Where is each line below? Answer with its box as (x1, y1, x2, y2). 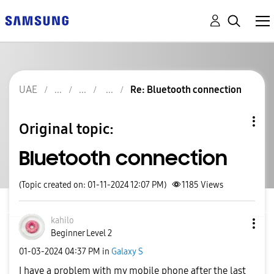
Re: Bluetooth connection (130, 84, 242, 95)
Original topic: (19, 120, 114, 138)
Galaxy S (111, 246, 143, 257)
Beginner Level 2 (51, 228, 112, 239)
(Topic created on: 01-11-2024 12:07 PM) (19, 180, 166, 190)
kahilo (51, 215, 74, 226)
